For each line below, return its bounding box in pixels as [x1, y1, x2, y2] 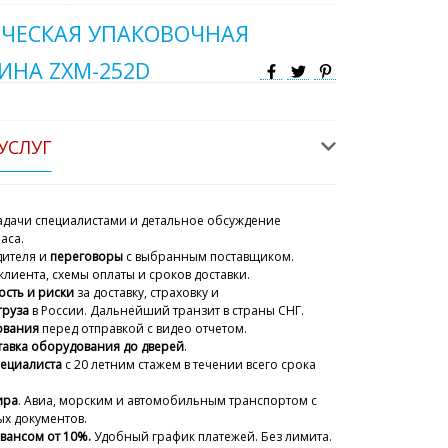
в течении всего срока [181, 356, 316, 374]
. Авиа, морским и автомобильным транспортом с [18, 392, 317, 410]
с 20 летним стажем [62, 356, 181, 374]
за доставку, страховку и [74, 284, 219, 302]
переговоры [50, 248, 126, 266]
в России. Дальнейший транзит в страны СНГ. [29, 302, 304, 320]
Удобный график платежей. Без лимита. [94, 428, 332, 446]
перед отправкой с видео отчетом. [42, 320, 247, 338]
